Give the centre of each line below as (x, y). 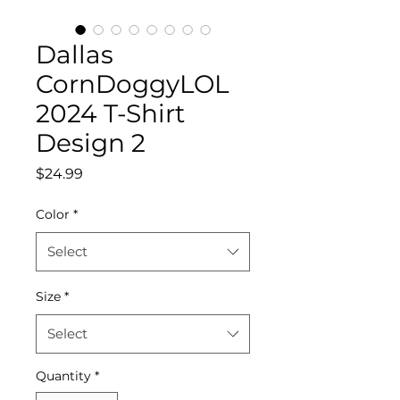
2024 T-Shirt (110, 113)
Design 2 (91, 143)
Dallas (75, 54)
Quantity (63, 376)
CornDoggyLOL (132, 84)
